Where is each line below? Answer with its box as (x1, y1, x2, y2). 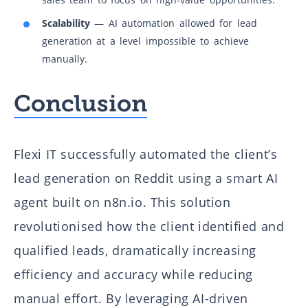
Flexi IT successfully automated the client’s (14, 146, 278, 163)
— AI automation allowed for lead (94, 16, 257, 30)
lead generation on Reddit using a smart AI (14, 170, 278, 187)
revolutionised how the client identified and (14, 218, 285, 235)
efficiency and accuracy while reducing (14, 266, 253, 283)
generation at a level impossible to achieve (41, 34, 249, 48)
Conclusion (14, 89, 147, 118)
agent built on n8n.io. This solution (14, 194, 231, 211)
